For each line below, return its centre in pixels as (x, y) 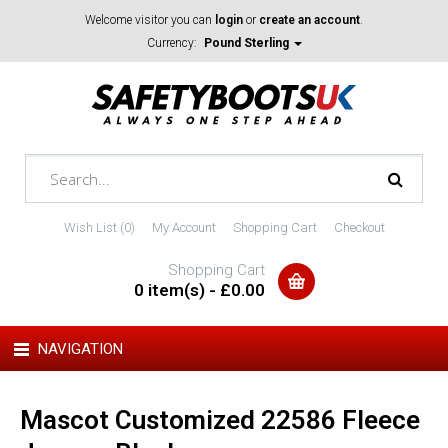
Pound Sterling (248, 43)
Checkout (359, 227)
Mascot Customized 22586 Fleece (220, 420)
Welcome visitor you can (150, 20)
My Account (183, 227)
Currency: (173, 43)
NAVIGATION (80, 349)
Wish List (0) (99, 227)
